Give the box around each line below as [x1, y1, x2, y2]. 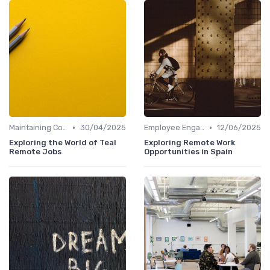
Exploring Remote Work [144, 138, 235, 148]
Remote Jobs [9, 147, 61, 157]
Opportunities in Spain [144, 147, 233, 157]
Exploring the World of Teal [9, 138, 116, 148]
